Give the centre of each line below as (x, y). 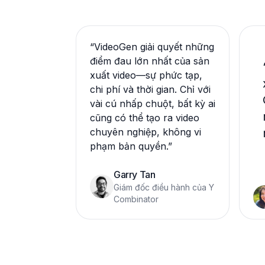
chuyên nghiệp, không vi (146, 132)
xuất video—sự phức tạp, (146, 75)
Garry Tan (135, 174)
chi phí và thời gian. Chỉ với (150, 89)
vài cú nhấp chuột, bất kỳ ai (153, 104)
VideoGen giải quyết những (154, 47)
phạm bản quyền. (129, 146)
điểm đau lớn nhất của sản (150, 61)
